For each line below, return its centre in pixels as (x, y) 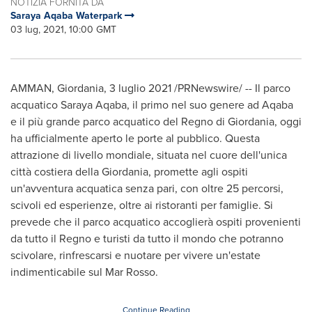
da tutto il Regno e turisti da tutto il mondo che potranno (147, 239)
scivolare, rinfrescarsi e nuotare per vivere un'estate (135, 255)
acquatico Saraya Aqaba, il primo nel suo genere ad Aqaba (152, 105)
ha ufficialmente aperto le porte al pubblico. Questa (135, 138)
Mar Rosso (130, 272)
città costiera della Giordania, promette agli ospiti (129, 172)
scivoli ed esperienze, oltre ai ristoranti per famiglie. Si (142, 205)
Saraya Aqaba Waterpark (68, 16)
